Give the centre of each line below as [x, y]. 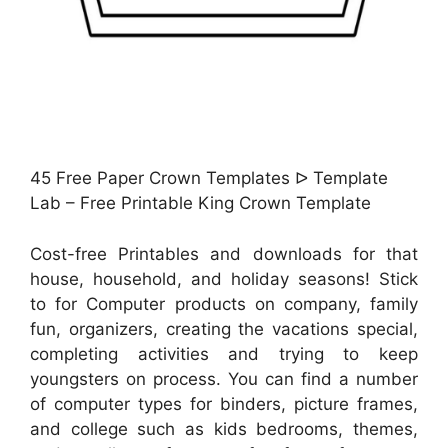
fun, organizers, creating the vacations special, [224, 328]
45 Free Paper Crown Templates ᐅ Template [209, 178]
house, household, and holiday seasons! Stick [224, 278]
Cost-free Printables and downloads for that [224, 253]
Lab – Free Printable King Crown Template [200, 203]
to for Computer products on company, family [224, 303]
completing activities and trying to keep [224, 353]
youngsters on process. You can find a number [224, 378]
